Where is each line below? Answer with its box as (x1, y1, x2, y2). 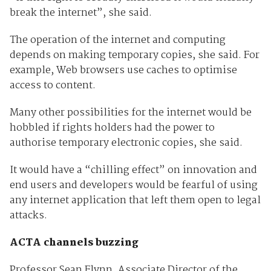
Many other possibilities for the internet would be (9, 105, 252, 122)
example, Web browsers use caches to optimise (9, 62, 237, 79)
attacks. (9, 207, 47, 224)
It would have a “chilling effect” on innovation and (9, 162, 257, 179)
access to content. (9, 77, 96, 94)
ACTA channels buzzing (9, 235, 139, 252)
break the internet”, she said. (9, 5, 152, 22)
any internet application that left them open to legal (9, 192, 261, 209)
